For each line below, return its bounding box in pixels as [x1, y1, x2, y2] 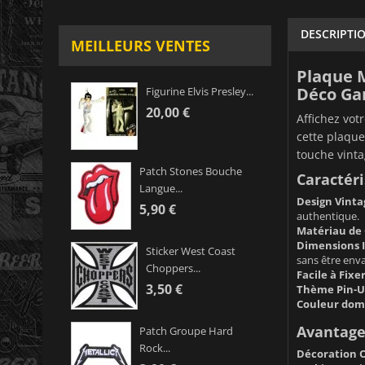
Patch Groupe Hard [139, 323, 233, 339]
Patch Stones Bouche [139, 164, 242, 179]
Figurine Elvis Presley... [146, 84, 253, 99]
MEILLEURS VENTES [71, 36, 210, 56]
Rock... [139, 341, 170, 356]
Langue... [139, 181, 182, 196]
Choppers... [146, 261, 200, 276]
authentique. [296, 208, 359, 223]
